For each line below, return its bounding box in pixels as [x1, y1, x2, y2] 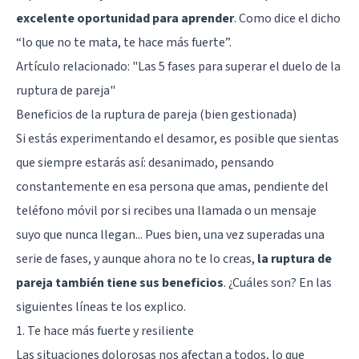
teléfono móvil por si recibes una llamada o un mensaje [16, 201, 317, 220]
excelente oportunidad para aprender [16, 9, 234, 27]
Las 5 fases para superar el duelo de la [138, 57, 341, 75]
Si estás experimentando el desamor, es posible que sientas [16, 129, 339, 147]
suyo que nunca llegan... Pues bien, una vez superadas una [16, 225, 325, 244]
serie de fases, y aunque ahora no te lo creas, [16, 249, 257, 268]
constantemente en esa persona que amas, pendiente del [16, 177, 329, 196]
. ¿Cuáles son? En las [224, 273, 332, 292]
